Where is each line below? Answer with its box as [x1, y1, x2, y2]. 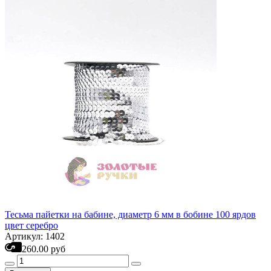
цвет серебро [5, 220, 58, 230]
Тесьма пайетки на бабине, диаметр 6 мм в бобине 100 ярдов [5, 209, 256, 220]
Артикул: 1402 [5, 231, 65, 241]
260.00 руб [22, 244, 65, 254]
